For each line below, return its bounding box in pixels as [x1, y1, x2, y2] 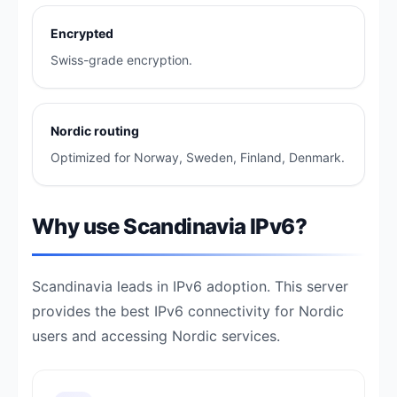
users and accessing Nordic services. [32, 327, 280, 345]
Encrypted [51, 26, 113, 41]
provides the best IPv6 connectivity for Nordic [32, 302, 344, 320]
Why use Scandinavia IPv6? [32, 214, 307, 239]
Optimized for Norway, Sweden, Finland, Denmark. [51, 150, 345, 165]
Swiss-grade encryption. [51, 52, 192, 67]
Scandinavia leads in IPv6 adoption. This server [32, 277, 348, 295]
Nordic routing [51, 123, 139, 138]
